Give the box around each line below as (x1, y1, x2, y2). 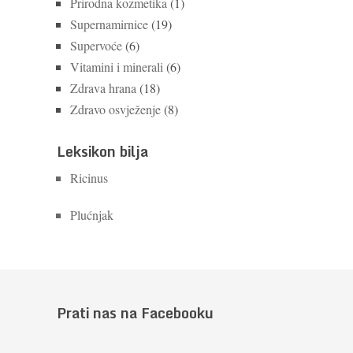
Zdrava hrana (70, 80, 136, 96)
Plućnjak (70, 206, 113, 223)
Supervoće (70, 37, 122, 54)
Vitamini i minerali (70, 58, 163, 75)
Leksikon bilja (57, 139, 148, 163)
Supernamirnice (70, 16, 148, 32)
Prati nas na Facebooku (57, 301, 214, 325)
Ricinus (70, 169, 108, 186)
